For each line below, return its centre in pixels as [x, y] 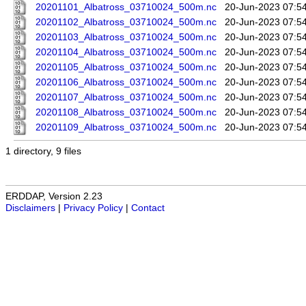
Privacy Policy [93, 208]
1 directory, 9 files [43, 152]
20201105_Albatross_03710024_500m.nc [126, 68]
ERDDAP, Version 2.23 [54, 197]
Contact [148, 208]
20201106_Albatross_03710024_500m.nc [126, 83]
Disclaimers [30, 208]
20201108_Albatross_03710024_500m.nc [126, 113]
